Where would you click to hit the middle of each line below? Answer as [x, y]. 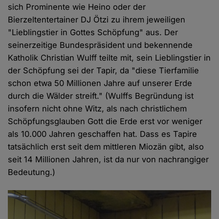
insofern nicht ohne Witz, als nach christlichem [98, 109]
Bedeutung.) [32, 172]
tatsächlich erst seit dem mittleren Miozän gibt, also [106, 147]
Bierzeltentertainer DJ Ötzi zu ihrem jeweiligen [97, 20]
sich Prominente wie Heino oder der [77, 7]
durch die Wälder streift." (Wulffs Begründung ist [101, 96]
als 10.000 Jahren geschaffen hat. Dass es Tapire [103, 134]
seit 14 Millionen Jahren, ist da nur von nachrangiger [109, 160]
